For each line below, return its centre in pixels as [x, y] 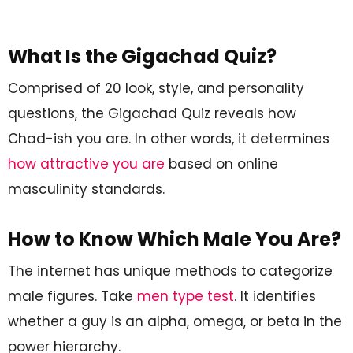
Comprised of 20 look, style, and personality [156, 88]
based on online [221, 163]
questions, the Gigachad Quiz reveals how [152, 113]
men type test [186, 296]
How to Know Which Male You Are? [175, 239]
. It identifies [275, 296]
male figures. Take [72, 296]
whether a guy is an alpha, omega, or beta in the [175, 321]
